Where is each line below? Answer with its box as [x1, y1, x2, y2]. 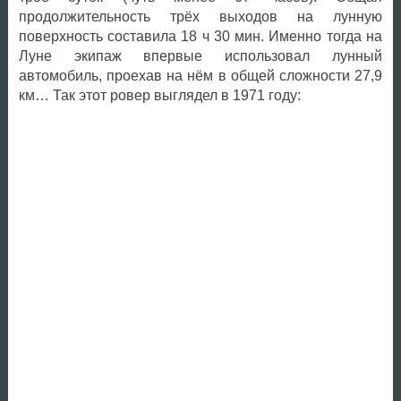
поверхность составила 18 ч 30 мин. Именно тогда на [18, 29, 382, 45]
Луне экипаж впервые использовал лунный [18, 48, 382, 64]
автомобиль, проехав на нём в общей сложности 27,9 [18, 68, 382, 84]
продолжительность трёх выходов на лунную [18, 9, 382, 25]
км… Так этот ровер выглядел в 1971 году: [18, 88, 301, 104]
